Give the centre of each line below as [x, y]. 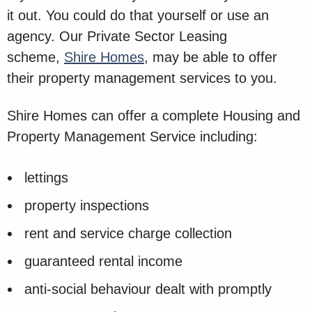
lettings [46, 178]
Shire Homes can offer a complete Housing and [154, 116]
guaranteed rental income [103, 262]
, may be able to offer [211, 57]
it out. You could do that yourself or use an [138, 16]
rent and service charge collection [128, 234]
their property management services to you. [142, 78]
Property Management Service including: [132, 137]
